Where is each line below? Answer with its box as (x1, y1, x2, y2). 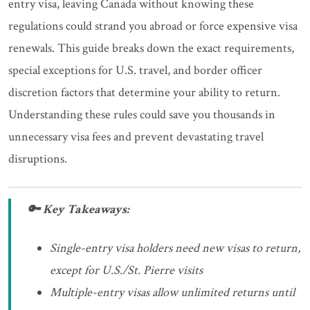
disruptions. (8, 151, 67, 167)
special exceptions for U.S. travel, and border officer (8, 62, 262, 78)
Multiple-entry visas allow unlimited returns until (50, 284, 295, 300)
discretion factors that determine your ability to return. (8, 84, 280, 100)
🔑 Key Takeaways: (28, 201, 129, 217)
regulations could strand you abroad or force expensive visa (8, 18, 298, 34)
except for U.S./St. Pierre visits (50, 262, 203, 278)
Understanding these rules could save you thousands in (8, 107, 275, 122)
